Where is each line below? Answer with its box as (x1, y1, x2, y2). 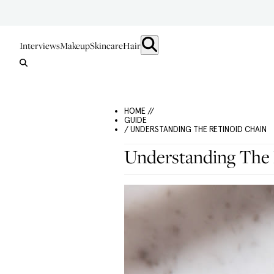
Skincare (90, 39, 123, 51)
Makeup (60, 39, 90, 51)
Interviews (20, 39, 60, 51)
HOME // (124, 106, 154, 116)
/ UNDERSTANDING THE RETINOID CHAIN (124, 125, 267, 134)
